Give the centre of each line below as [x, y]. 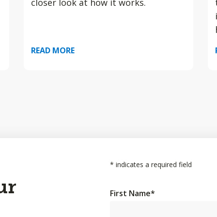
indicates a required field [153, 164]
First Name [130, 193]
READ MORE [53, 50]
